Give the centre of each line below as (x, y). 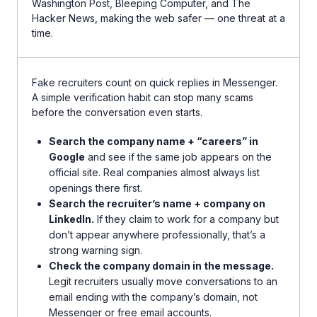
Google (67, 157)
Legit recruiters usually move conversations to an (163, 282)
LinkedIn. (71, 219)
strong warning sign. (96, 250)
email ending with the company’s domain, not (153, 297)
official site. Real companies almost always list (154, 173)
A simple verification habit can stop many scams (143, 98)
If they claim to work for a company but (186, 219)
